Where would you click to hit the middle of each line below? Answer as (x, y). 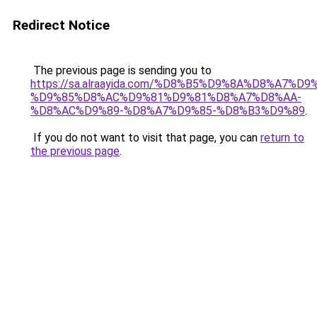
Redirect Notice (61, 25)
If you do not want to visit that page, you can (145, 138)
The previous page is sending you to (121, 70)
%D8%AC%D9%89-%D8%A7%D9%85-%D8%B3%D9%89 (168, 111)
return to (282, 138)
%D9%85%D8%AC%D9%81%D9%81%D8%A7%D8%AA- (166, 97)
